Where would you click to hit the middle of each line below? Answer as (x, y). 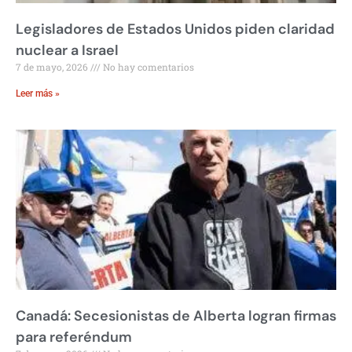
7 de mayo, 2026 (53, 66)
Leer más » (38, 93)
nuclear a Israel (67, 50)
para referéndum (74, 337)
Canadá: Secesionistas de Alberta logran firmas (176, 315)
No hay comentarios (147, 66)
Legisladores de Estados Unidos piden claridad (175, 29)
